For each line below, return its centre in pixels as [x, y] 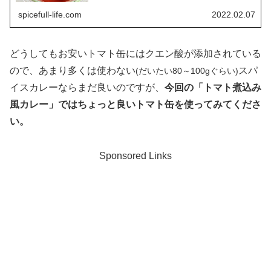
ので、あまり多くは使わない [73, 70]
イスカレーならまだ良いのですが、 [87, 87]
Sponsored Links [135, 155]
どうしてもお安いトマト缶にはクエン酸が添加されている [135, 53]
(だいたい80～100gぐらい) [187, 70]
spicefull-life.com [50, 14]
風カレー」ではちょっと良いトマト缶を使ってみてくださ [135, 104]
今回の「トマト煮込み [213, 87]
